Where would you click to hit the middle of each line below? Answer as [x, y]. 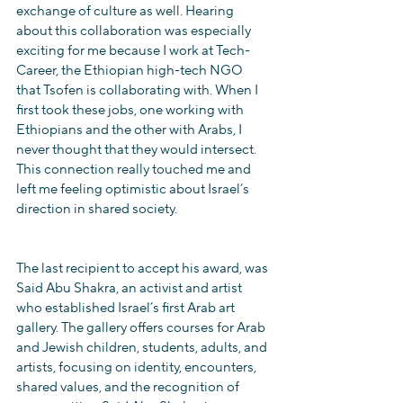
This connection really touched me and [135, 170]
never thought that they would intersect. [138, 150]
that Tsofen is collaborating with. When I [139, 90]
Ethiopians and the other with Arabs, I [130, 130]
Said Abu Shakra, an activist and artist [130, 288]
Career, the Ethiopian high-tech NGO [131, 71]
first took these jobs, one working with [131, 110]
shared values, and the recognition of [129, 387]
